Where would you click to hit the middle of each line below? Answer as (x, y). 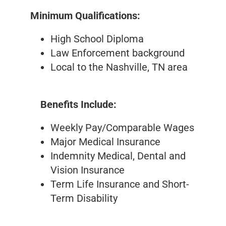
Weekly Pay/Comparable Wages (122, 128)
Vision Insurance (88, 170)
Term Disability (84, 199)
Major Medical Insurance (105, 142)
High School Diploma (97, 39)
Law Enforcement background (118, 53)
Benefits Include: (73, 105)
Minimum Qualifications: (85, 16)
